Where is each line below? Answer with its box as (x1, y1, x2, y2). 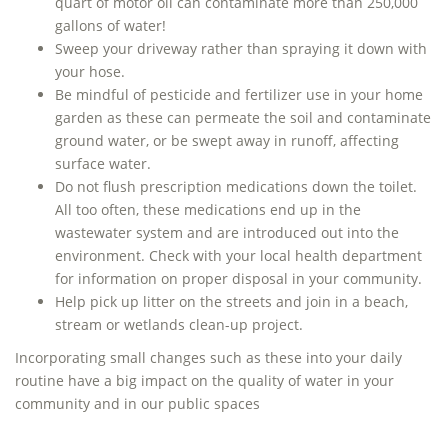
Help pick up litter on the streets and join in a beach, (55, 292, 408, 311)
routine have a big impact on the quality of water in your (15, 371, 394, 390)
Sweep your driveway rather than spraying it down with (55, 39, 427, 58)
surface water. (55, 154, 151, 173)
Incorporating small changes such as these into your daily (15, 348, 402, 367)
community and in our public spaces (15, 394, 260, 413)
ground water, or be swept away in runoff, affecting (55, 131, 399, 150)
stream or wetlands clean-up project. (55, 315, 303, 334)
